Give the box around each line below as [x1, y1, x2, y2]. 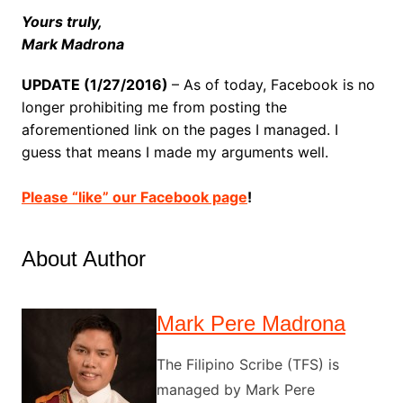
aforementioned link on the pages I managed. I [21, 120, 338, 139]
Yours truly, [21, 12, 103, 31]
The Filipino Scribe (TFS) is [156, 354, 339, 373]
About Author [21, 246, 146, 271]
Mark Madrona [21, 34, 124, 53]
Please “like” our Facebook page [21, 187, 247, 206]
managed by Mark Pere [156, 380, 315, 399]
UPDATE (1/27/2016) [21, 75, 172, 94]
